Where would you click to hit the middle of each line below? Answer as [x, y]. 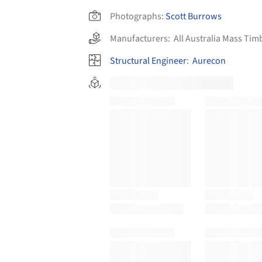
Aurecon [209, 61]
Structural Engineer [148, 61]
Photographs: [137, 16]
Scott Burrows [194, 16]
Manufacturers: [142, 38]
